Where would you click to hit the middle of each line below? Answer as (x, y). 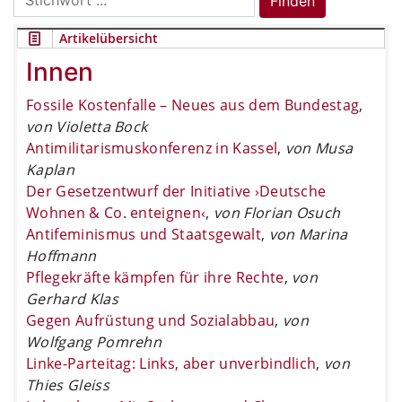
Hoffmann (61, 255)
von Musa (319, 148)
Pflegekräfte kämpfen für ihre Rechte (155, 277)
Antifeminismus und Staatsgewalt (144, 234)
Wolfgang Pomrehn (94, 341)
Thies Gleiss (68, 385)
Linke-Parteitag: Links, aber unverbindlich (171, 363)
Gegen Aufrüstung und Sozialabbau (151, 320)
